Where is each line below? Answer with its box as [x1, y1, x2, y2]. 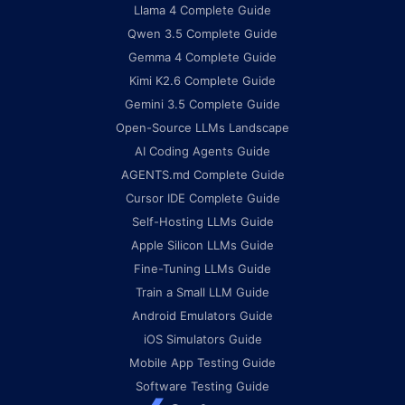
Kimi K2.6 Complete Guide [129, 73, 276, 88]
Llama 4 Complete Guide [134, 3, 271, 17]
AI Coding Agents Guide [135, 144, 270, 158]
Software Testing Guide [136, 379, 269, 393]
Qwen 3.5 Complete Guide [127, 26, 278, 41]
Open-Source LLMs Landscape [116, 120, 289, 135]
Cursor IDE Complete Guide [125, 191, 280, 205]
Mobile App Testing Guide [129, 355, 276, 370]
